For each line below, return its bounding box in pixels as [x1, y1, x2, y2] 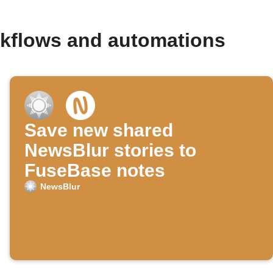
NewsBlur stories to [24, 140, 196, 161]
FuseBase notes [24, 160, 165, 181]
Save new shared [24, 120, 173, 141]
